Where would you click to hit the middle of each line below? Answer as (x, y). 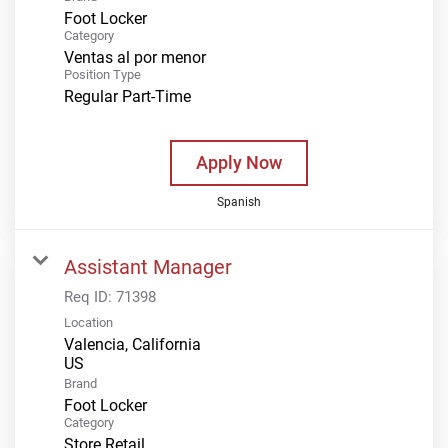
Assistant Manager (148, 266)
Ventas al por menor (135, 57)
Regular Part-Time (127, 96)
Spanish (238, 201)
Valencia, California (132, 344)
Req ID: (90, 296)
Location (88, 322)
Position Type (102, 74)
